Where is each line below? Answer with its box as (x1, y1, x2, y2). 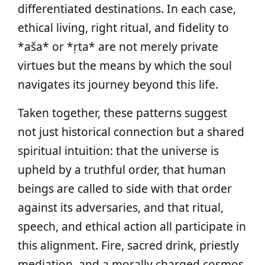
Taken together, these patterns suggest (18, 105, 227, 121)
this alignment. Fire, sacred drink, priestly (18, 237, 239, 253)
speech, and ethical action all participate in (18, 218, 246, 234)
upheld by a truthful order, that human (18, 161, 226, 177)
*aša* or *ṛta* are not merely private (18, 38, 218, 54)
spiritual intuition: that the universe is (18, 143, 219, 159)
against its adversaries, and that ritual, (18, 199, 224, 215)
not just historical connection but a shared (18, 124, 244, 140)
